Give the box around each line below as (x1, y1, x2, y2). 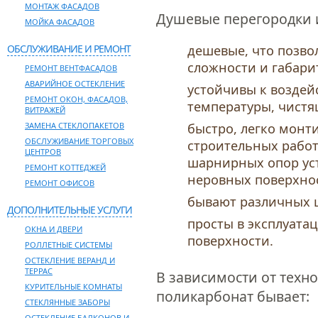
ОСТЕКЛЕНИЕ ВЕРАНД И (25, 255, 115, 265)
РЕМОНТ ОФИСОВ (25, 177, 94, 188)
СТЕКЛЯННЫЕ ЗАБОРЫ (25, 297, 110, 307)
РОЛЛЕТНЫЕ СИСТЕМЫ (25, 239, 112, 250)
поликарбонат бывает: (156, 287, 309, 306)
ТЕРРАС (25, 265, 53, 276)
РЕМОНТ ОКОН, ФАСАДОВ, (25, 94, 128, 104)
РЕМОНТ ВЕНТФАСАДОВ (25, 62, 117, 73)
